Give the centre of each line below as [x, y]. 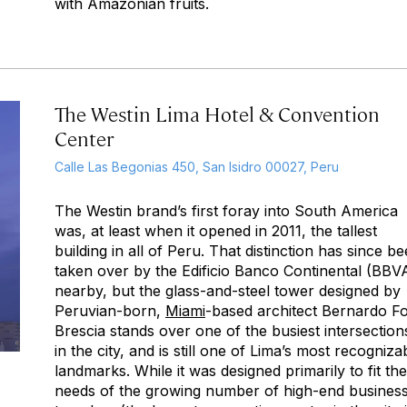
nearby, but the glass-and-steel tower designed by [228, 291]
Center [84, 138]
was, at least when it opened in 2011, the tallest [216, 231]
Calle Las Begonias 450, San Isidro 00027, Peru [197, 167]
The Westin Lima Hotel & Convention [217, 113]
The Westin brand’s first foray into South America [226, 211]
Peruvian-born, [110, 311]
